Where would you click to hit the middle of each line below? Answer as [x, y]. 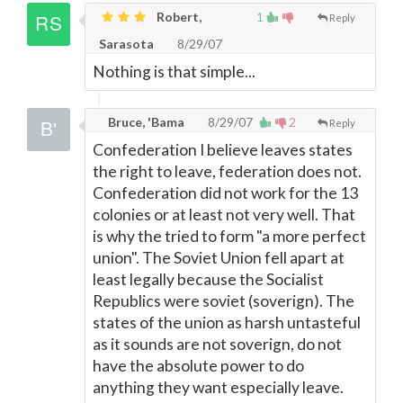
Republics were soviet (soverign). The [224, 301]
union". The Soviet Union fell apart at [219, 258]
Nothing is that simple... [174, 72]
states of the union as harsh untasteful [227, 322]
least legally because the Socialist [208, 279]
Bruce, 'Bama [145, 122]
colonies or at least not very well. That [224, 215]
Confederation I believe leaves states [223, 150]
